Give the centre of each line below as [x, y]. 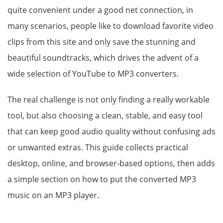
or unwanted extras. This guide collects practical [98, 147]
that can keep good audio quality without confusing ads [111, 131]
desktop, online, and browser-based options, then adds [111, 163]
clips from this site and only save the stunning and [102, 42]
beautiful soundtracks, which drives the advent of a [103, 58]
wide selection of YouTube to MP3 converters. [93, 74]
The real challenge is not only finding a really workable [109, 100]
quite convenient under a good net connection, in [100, 10]
